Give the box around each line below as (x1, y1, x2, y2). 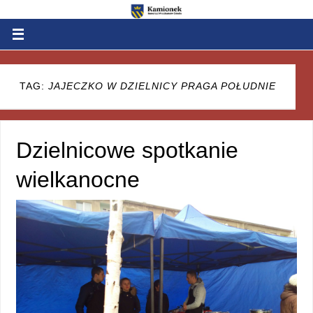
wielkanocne (15, 167, 140, 193)
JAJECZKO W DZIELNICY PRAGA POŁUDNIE (48, 80, 276, 92)
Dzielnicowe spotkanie (15, 138, 238, 163)
